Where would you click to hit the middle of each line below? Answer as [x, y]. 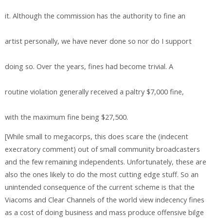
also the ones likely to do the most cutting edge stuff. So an [102, 175]
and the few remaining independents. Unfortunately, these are [106, 162]
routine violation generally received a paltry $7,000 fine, [94, 91]
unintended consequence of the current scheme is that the [100, 187]
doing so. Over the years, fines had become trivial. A [89, 66]
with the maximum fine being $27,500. [66, 117]
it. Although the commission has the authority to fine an [95, 16]
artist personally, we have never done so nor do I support [98, 41]
